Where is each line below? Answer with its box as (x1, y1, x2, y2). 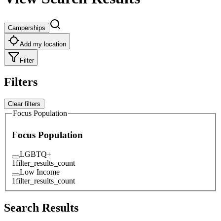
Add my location (20, 40, 66, 48)
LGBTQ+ (20, 149, 51, 158)
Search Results (4, 201, 78, 214)
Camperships (8, 24, 45, 32)
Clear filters (8, 100, 40, 108)
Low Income (20, 167, 60, 176)
